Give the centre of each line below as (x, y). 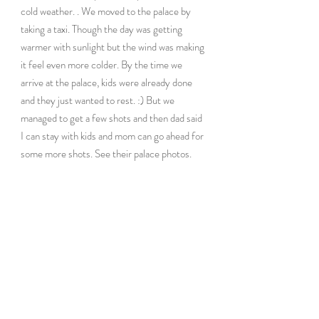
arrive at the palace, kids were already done (108, 82)
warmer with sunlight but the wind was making (114, 47)
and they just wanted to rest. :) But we (99, 100)
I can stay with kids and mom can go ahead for (113, 136)
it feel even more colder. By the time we (103, 64)
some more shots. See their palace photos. (106, 153)
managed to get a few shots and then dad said (113, 118)
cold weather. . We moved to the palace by (107, 11)
